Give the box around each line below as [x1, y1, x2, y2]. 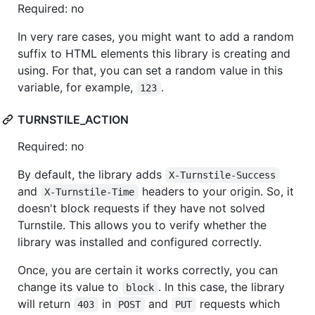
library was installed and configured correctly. [18, 234, 262, 249]
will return [18, 296, 74, 311]
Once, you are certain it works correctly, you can [18, 262, 278, 277]
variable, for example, [18, 79, 136, 94]
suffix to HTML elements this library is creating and [18, 46, 290, 60]
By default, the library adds [18, 167, 165, 181]
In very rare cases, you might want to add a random [18, 29, 294, 44]
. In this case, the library [157, 279, 288, 294]
